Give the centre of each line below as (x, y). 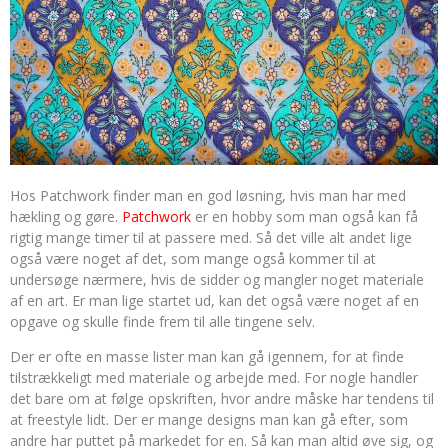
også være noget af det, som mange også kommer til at (193, 258)
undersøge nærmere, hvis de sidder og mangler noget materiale (217, 279)
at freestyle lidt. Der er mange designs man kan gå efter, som (209, 419)
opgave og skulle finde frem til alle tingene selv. (162, 321)
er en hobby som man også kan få (304, 216)
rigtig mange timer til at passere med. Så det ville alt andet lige (211, 237)
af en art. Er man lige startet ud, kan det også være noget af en (214, 300)
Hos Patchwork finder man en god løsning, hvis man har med (208, 195)
